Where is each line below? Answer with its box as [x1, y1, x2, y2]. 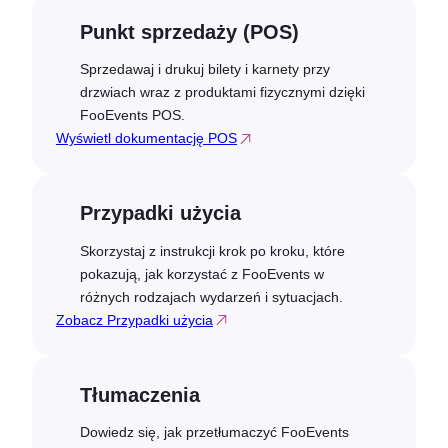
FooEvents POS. [80, 107, 185, 124]
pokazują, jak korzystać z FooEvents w [80, 265, 324, 282]
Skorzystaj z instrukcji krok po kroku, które [80, 242, 345, 259]
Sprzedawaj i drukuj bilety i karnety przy [80, 61, 330, 78]
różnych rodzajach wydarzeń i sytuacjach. [80, 288, 343, 305]
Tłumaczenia [80, 383, 200, 406]
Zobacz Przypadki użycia [56, 311, 213, 328]
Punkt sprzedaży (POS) [80, 21, 299, 44]
